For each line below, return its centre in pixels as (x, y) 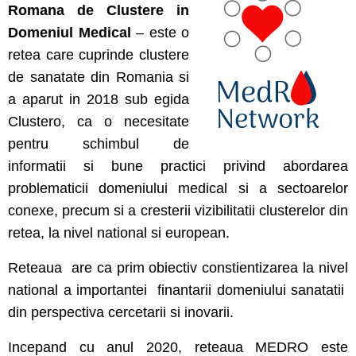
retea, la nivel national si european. (119, 233)
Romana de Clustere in (99, 11)
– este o (163, 33)
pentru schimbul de (99, 144)
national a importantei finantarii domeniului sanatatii (178, 290)
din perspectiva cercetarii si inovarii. (121, 313)
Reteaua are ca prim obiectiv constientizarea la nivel (178, 268)
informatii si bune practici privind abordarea (178, 166)
